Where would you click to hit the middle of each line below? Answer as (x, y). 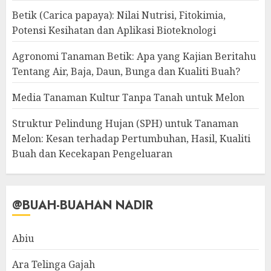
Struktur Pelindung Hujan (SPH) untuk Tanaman (125, 124)
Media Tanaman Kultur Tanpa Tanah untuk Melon (128, 98)
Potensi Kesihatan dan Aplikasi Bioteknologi (114, 31)
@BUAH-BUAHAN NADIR (83, 206)
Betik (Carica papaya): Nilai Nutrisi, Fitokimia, (119, 15)
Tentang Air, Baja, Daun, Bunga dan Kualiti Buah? (126, 72)
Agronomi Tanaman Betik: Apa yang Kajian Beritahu (134, 57)
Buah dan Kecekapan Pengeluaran (92, 154)
